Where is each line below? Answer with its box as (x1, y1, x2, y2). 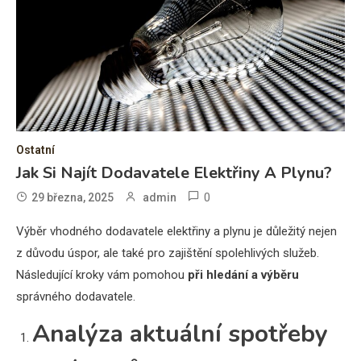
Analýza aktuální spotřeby (32, 317, 328, 351)
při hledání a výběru (188, 267, 299, 282)
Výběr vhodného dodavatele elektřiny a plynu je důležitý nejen (16, 223, 337, 239)
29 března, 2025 (31, 190, 114, 204)
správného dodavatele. (16, 288, 135, 304)
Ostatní (16, 143, 55, 156)
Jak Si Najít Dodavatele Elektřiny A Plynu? (16, 161, 332, 184)
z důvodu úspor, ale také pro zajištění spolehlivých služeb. (16, 245, 319, 260)
